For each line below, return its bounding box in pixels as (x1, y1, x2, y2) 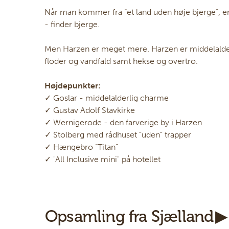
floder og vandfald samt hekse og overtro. (44, 56, 198, 66)
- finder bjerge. (44, 19, 100, 29)
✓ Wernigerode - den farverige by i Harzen (44, 117, 204, 127)
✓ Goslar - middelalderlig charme (44, 93, 171, 103)
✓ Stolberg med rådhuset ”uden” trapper (44, 129, 193, 140)
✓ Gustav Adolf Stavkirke (44, 105, 137, 115)
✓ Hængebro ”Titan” (44, 142, 118, 152)
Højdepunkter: (44, 80, 101, 90)
